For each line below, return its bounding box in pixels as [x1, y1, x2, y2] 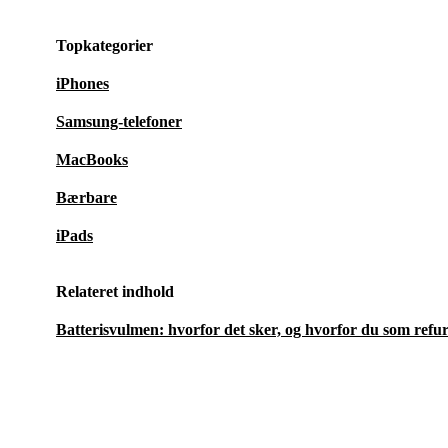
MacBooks [56, 151, 128, 169]
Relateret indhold [56, 283, 174, 301]
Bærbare [56, 189, 117, 207]
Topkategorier [56, 37, 153, 55]
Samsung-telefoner [56, 113, 182, 131]
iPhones [56, 75, 109, 93]
